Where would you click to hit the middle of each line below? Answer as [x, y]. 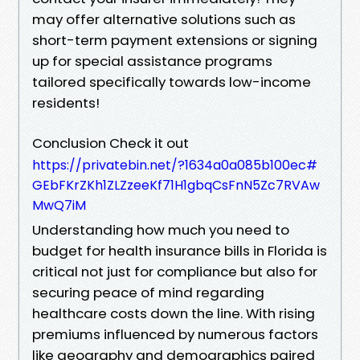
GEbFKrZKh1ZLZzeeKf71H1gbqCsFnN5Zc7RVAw [176, 185]
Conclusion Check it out [110, 143]
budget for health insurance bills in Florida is [180, 250]
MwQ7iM [59, 205]
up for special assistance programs [152, 61]
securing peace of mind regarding [148, 292]
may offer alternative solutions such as [164, 19]
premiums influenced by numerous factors [175, 334]
